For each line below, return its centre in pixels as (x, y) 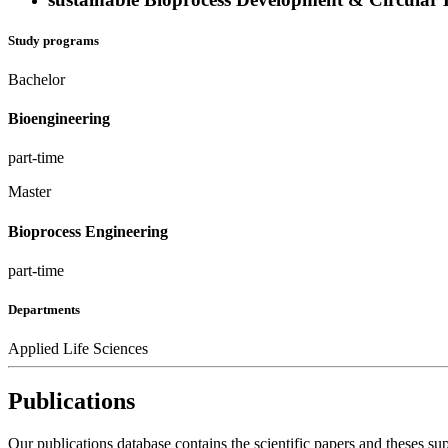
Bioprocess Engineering (88, 231)
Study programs (53, 40)
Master (29, 192)
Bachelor (36, 79)
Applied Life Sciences (78, 349)
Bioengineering (59, 119)
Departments (44, 310)
